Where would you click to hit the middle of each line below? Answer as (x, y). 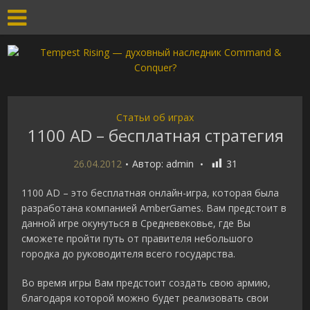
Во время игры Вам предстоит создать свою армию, (146, 283)
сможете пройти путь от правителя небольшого (138, 239)
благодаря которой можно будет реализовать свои (145, 298)
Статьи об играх (155, 117)
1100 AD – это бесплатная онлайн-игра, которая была (151, 193)
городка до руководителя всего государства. (129, 254)
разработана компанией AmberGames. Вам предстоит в (154, 208)
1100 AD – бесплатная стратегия (155, 135)
